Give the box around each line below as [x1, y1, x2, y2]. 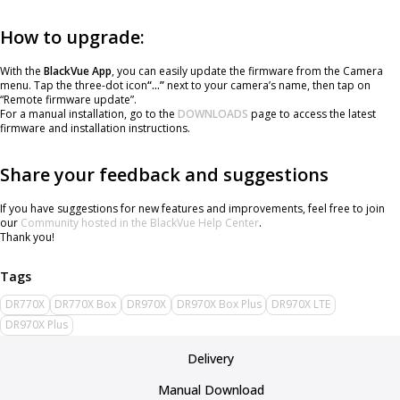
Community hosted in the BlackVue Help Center [21, 215, 259, 230]
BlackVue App [44, 63, 112, 79]
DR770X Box [54, 296, 117, 312]
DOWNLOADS [178, 106, 248, 121]
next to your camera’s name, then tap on [164, 78, 371, 93]
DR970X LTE [271, 296, 331, 312]
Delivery [187, 349, 234, 367]
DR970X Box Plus [176, 296, 262, 312]
